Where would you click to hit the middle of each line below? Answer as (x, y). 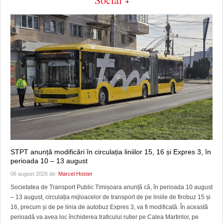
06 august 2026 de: (34, 174)
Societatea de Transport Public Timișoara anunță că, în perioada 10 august (111, 187)
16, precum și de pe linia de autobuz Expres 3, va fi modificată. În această (109, 207)
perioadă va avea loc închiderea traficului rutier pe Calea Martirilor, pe (105, 217)
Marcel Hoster (75, 174)
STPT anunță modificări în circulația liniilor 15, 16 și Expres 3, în (111, 152)
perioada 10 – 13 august (49, 161)
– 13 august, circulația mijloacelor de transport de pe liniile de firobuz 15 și (111, 197)
